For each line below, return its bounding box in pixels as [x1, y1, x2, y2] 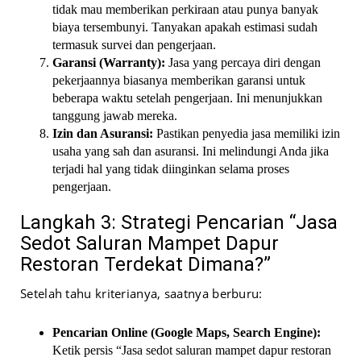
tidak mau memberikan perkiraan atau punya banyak [52, 2, 318, 17]
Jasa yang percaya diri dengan [165, 56, 321, 70]
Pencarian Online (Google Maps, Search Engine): [52, 326, 321, 340]
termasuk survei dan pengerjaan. [52, 38, 216, 52]
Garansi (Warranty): [52, 56, 165, 70]
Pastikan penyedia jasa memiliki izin [153, 127, 340, 141]
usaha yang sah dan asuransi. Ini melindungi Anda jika [52, 144, 329, 159]
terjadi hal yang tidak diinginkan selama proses [52, 162, 289, 176]
